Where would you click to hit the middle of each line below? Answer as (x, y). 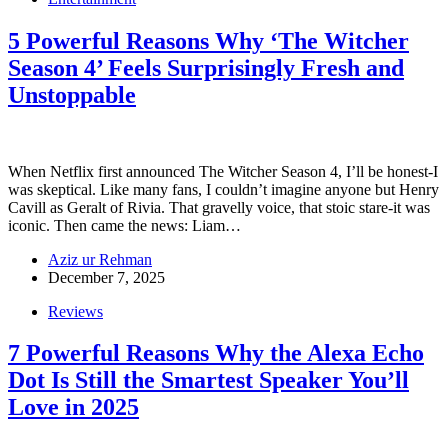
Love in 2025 (73, 407)
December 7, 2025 (106, 277)
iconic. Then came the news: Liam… (124, 225)
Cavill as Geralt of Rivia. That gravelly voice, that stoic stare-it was (219, 207)
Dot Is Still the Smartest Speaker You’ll (208, 380)
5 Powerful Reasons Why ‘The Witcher (208, 40)
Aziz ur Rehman (100, 259)
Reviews (75, 311)
